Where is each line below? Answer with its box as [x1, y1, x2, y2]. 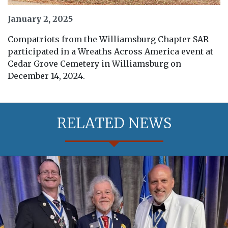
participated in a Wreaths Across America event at [8, 46, 213, 56]
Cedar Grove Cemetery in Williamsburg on [8, 58, 181, 69]
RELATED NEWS [56, 113, 172, 132]
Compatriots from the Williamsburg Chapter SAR [8, 34, 209, 44]
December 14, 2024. [8, 70, 85, 81]
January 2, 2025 [8, 13, 73, 24]
